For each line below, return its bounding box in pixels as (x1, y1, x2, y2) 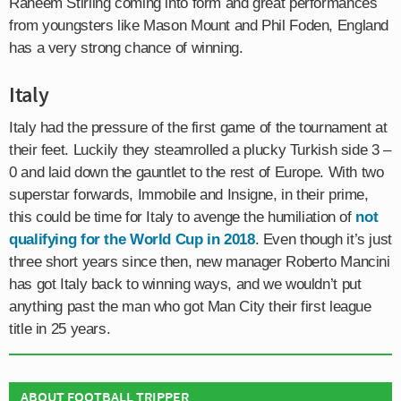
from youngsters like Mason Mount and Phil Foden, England (9, 16, 389, 34)
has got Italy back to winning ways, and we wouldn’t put (9, 275, 362, 293)
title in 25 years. (9, 320, 111, 337)
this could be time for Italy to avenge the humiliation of (9, 208, 356, 226)
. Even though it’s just (254, 230, 392, 248)
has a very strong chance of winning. (9, 38, 243, 56)
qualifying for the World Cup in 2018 (9, 230, 255, 248)
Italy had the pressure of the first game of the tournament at (9, 118, 388, 136)
